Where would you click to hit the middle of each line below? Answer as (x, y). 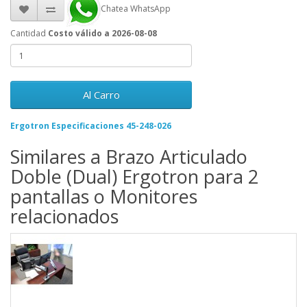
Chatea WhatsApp (136, 9)
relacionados (64, 217)
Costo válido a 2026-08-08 (102, 34)
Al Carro (101, 95)
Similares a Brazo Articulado (129, 157)
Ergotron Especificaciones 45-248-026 (91, 126)
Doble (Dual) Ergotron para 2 (134, 177)
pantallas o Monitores (104, 197)
